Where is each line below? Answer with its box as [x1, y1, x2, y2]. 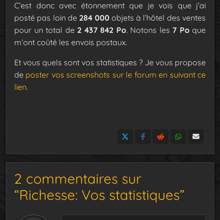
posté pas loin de [14, 12, 80, 23]
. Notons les [126, 25, 172, 35]
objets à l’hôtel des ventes [109, 12, 206, 23]
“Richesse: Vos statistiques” [14, 186, 185, 203]
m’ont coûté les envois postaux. [14, 37, 127, 47]
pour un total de [14, 25, 77, 35]
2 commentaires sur [14, 169, 141, 187]
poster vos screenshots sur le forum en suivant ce [26, 69, 206, 80]
